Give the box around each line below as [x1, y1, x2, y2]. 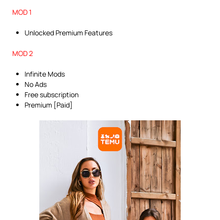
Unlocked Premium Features [25, 28, 112, 37]
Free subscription [25, 90, 79, 99]
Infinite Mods [25, 69, 65, 79]
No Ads [25, 80, 47, 89]
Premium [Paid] [25, 100, 73, 110]
